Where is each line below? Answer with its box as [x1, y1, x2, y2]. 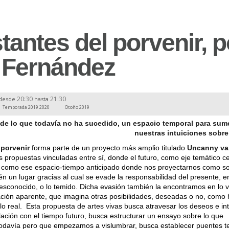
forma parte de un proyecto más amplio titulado [30, 143, 187, 152]
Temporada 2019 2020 [3, 104, 50, 111]
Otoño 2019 [65, 104, 90, 111]
